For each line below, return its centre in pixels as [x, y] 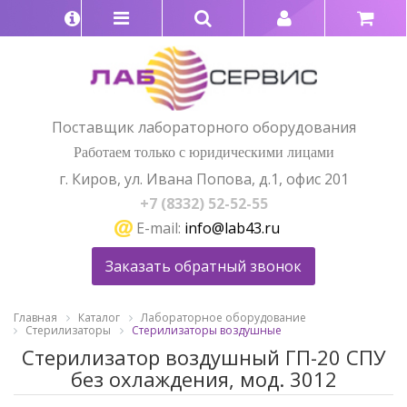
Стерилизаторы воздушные [207, 331]
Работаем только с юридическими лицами [203, 152]
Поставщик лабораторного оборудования [203, 127]
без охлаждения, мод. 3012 [203, 378]
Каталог [99, 318]
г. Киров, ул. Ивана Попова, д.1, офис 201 [203, 179]
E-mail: [158, 228]
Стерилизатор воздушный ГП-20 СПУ [203, 357]
